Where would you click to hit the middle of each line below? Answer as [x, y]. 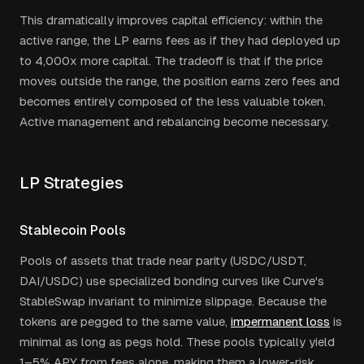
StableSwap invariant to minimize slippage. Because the [173, 301]
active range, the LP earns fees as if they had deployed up [180, 40]
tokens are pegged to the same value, [125, 321]
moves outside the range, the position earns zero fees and [180, 81]
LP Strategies [71, 183]
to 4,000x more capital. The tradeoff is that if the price [171, 61]
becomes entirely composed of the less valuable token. [173, 101]
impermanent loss [280, 321]
